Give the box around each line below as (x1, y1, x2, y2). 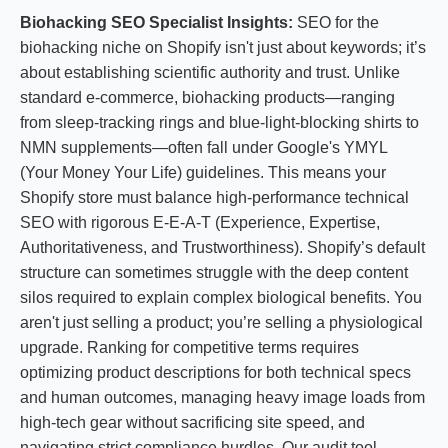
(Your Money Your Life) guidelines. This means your (20, 164, 386, 181)
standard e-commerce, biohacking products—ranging (20, 89, 395, 106)
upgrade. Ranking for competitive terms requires (20, 339, 359, 356)
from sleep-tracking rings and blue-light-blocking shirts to (20, 114, 419, 131)
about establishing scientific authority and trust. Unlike (20, 64, 400, 81)
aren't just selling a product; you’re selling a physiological (20, 314, 423, 331)
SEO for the (293, 14, 379, 31)
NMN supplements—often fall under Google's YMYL (20, 139, 387, 156)
